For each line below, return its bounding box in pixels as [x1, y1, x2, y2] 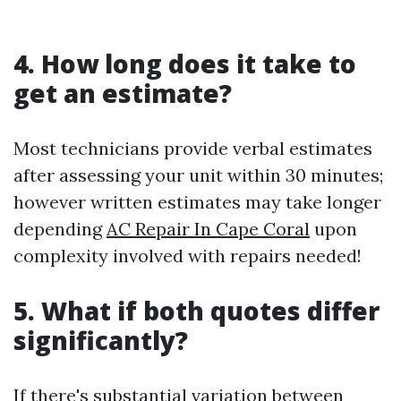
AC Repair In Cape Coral [107, 218, 310, 241]
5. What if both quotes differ [13, 294, 380, 328]
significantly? [13, 323, 188, 358]
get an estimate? [13, 76, 232, 111]
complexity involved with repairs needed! [13, 244, 362, 268]
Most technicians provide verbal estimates [13, 137, 372, 160]
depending [13, 218, 107, 241]
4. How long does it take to [13, 47, 356, 81]
